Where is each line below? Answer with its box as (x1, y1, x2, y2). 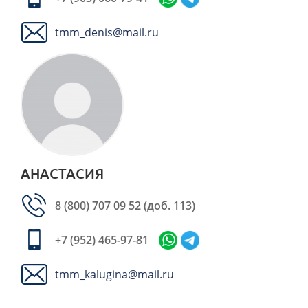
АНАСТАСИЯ (21, 166, 104, 181)
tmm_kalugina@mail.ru (55, 267, 174, 282)
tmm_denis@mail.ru (55, 25, 159, 40)
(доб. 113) (144, 198, 195, 213)
